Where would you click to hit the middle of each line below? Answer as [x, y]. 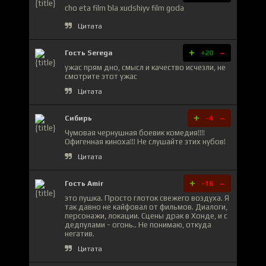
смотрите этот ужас [101, 76]
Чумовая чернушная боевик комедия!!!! [135, 132]
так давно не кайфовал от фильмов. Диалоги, [146, 207]
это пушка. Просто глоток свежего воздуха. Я [147, 198]
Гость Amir [84, 183]
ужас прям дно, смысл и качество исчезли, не [145, 67]
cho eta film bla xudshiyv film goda [124, 8]
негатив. [80, 233]
